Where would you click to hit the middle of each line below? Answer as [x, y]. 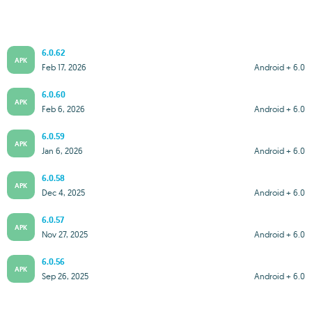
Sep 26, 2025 [65, 276]
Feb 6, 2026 [63, 109]
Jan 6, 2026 [62, 150]
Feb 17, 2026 [64, 67]
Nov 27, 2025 [65, 234]
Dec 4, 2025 [63, 192]
